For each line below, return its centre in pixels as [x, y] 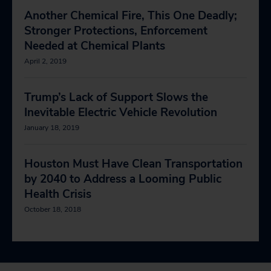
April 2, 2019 [45, 61]
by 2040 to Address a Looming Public [123, 179]
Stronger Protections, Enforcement [116, 31]
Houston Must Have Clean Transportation [133, 164]
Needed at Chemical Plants [95, 46]
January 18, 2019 [52, 128]
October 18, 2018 [53, 209]
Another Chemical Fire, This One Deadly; [131, 16]
